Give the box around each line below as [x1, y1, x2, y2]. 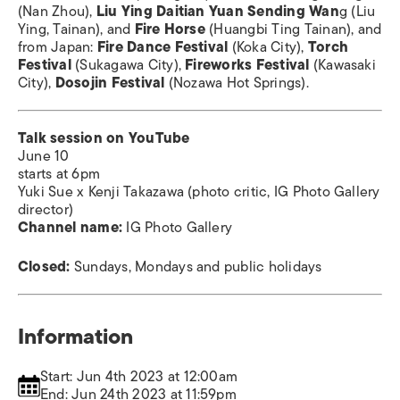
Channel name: [18, 216, 123, 240]
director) [18, 198, 74, 222]
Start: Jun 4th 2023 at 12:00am [40, 365, 238, 389]
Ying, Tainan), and [18, 18, 135, 42]
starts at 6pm [18, 162, 104, 187]
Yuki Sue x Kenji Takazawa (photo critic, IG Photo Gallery [18, 180, 380, 204]
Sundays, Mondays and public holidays [70, 255, 322, 279]
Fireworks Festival [185, 54, 310, 78]
